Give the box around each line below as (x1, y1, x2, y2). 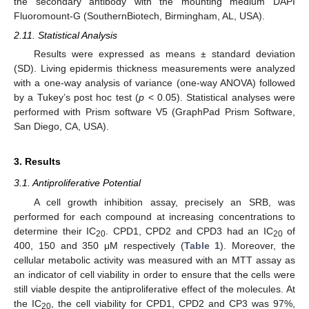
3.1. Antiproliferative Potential (14, 177, 141, 189)
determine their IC (14, 225, 96, 237)
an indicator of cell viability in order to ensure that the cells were (14, 268, 295, 280)
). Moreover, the (220, 239, 296, 251)
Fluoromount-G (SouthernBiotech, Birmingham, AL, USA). (14, 10, 265, 22)
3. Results (14, 156, 61, 168)
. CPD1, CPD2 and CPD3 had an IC (106, 225, 273, 237)
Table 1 (183, 239, 221, 251)
